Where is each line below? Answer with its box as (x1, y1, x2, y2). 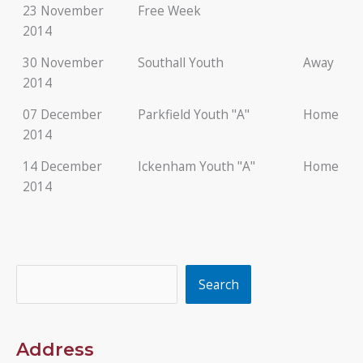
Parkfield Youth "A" (137, 105, 250, 123)
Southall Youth (137, 53, 224, 71)
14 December (22, 156, 102, 175)
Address (16, 339, 94, 361)
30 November (22, 53, 104, 71)
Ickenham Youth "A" (137, 156, 255, 175)
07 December (22, 105, 102, 123)
